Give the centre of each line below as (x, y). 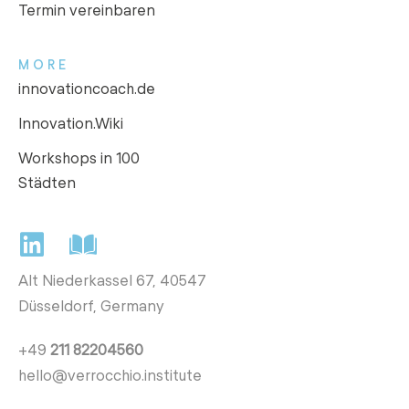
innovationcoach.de (87, 88)
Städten (47, 182)
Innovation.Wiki (71, 122)
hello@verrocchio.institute (110, 374)
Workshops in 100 (79, 157)
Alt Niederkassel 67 (85, 279)
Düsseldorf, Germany (91, 305)
